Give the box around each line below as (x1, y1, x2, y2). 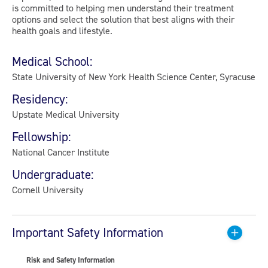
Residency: (12, 92, 68, 106)
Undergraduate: (12, 167, 94, 182)
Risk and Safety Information (26, 255, 115, 266)
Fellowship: (12, 129, 71, 144)
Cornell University (12, 184, 83, 196)
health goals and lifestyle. (12, 25, 112, 36)
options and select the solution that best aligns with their (12, 13, 234, 25)
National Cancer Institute (12, 146, 109, 158)
